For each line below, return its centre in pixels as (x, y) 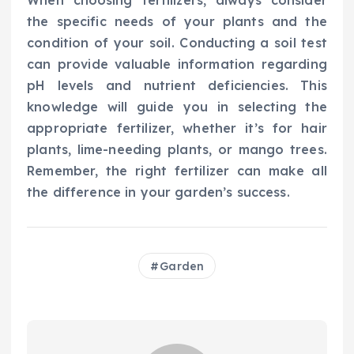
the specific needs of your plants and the (177, 22)
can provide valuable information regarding (177, 64)
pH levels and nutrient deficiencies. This (177, 86)
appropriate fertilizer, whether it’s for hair (177, 128)
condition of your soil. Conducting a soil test (177, 43)
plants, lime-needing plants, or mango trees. (177, 150)
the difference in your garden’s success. (158, 192)
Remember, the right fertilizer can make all (177, 171)
